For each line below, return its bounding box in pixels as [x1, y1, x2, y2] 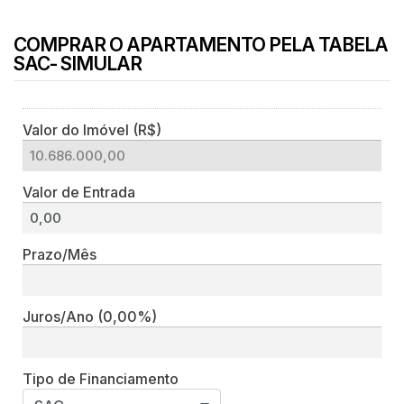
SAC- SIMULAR [14, 51, 142, 75]
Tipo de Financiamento [23, 369, 179, 388]
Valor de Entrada [23, 182, 135, 201]
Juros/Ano [23, 307, 97, 326]
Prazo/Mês [23, 244, 96, 263]
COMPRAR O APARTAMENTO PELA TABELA [14, 32, 388, 56]
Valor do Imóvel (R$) [23, 120, 161, 139]
